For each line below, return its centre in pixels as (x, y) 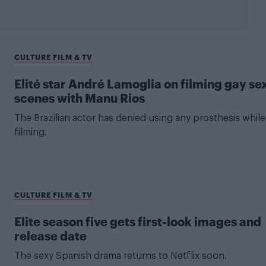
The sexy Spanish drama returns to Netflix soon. (120, 256)
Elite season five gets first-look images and (137, 221)
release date (50, 235)
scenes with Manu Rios (79, 98)
